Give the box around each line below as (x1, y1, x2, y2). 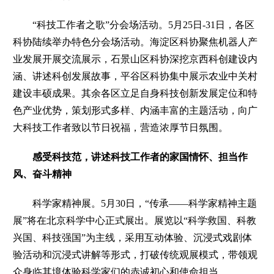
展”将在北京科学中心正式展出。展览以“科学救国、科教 (13, 215, 257, 226)
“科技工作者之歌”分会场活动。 (13, 19, 169, 30)
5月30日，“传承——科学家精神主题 (101, 198, 257, 209)
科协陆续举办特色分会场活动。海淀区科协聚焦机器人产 (13, 36, 258, 47)
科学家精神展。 (13, 198, 102, 209)
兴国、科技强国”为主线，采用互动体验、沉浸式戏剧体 (13, 232, 253, 243)
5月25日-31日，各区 (168, 19, 255, 30)
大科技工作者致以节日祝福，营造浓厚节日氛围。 (13, 122, 229, 133)
